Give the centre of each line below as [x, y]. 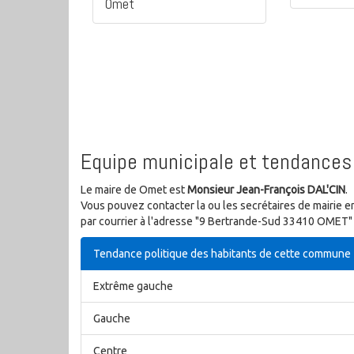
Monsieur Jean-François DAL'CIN [266, 190]
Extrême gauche [133, 286]
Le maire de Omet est [134, 190]
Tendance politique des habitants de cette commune [222, 254]
